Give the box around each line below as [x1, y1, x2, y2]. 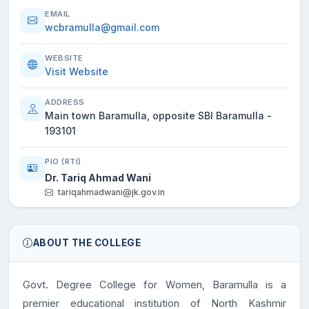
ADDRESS [45, 97, 85, 107]
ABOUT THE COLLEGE [32, 237, 141, 248]
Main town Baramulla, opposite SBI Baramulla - [45, 110, 272, 121]
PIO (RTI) [45, 157, 81, 166]
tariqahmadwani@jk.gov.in [58, 187, 165, 197]
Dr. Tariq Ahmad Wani [45, 172, 151, 183]
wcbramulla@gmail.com [45, 21, 159, 33]
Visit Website [45, 66, 108, 77]
